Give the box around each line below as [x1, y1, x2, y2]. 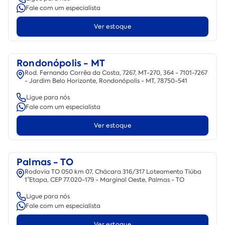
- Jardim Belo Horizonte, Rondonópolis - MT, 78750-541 [25, 76, 187, 85]
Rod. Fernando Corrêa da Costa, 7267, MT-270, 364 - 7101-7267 [25, 68, 207, 77]
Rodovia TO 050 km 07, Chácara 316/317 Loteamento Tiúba [25, 167, 201, 176]
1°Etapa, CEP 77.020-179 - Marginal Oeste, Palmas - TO [25, 175, 184, 184]
